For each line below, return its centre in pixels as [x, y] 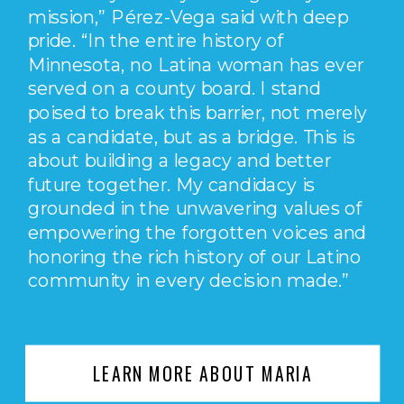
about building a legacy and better [179, 161]
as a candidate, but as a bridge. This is [191, 136]
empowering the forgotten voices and [197, 232]
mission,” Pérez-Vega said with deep [188, 16]
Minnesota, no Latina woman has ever [196, 64]
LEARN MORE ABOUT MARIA [203, 373]
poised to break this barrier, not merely [197, 112]
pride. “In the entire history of [156, 41]
